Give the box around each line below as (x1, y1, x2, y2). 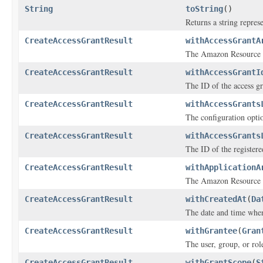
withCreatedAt (186, 194, 247, 204)
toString (186, 4, 223, 14)
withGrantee (186, 226, 237, 235)
